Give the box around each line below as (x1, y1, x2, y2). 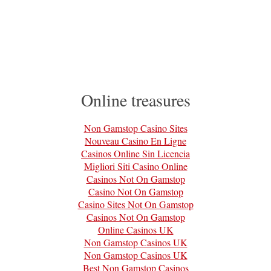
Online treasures (80, 88, 191, 112)
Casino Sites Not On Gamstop (77, 198, 194, 211)
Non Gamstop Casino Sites (83, 122, 188, 135)
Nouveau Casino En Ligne (85, 134, 186, 148)
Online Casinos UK (97, 223, 174, 237)
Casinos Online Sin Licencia (81, 147, 190, 160)
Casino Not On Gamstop (88, 185, 183, 198)
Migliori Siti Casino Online (83, 160, 188, 173)
